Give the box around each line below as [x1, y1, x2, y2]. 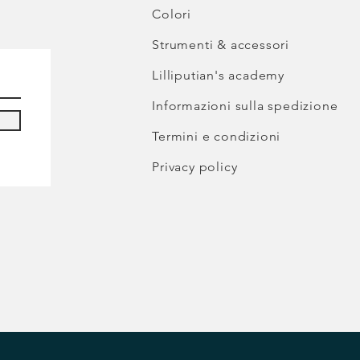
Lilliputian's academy [152, 67, 284, 84]
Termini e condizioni [152, 129, 281, 145]
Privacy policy [152, 159, 238, 175]
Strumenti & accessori [152, 37, 289, 53]
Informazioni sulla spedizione [152, 98, 338, 114]
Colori [152, 6, 191, 22]
